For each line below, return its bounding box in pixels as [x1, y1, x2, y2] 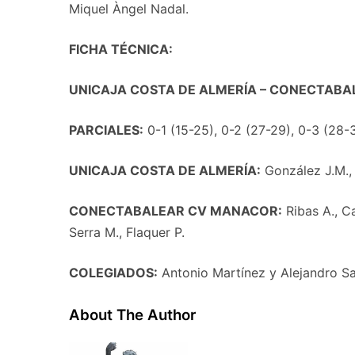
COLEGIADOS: [69, 265, 158, 281]
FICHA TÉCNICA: [69, 41, 173, 57]
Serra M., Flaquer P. [69, 224, 185, 240]
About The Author [69, 306, 196, 324]
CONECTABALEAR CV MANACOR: [69, 203, 282, 219]
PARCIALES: [69, 122, 143, 138]
